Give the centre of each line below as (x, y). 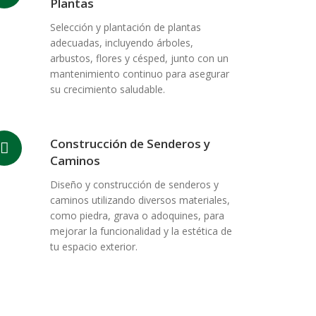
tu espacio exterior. (94, 247)
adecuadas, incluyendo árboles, (122, 43)
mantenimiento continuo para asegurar (140, 74)
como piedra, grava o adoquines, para (137, 215)
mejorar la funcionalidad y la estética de (141, 231)
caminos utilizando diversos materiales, (140, 200)
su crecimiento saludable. (108, 89)
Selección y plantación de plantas (126, 27)
